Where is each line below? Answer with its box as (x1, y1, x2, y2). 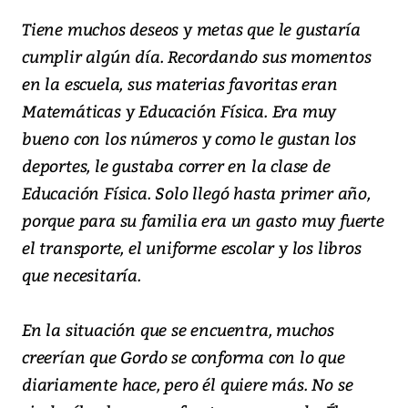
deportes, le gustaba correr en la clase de (22, 154, 331, 178)
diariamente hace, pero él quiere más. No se (22, 372, 353, 396)
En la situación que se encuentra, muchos (22, 318, 334, 342)
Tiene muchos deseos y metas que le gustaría (22, 17, 361, 41)
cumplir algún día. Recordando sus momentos (22, 45, 372, 68)
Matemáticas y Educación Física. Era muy (22, 99, 337, 123)
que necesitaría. (22, 263, 141, 287)
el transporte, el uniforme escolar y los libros (22, 236, 362, 260)
